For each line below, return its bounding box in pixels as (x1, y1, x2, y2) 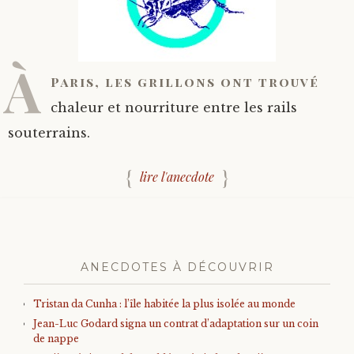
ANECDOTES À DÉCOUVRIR (80, 260, 274, 274)
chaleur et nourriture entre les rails (51, 100, 297, 115)
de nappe (33, 333, 79, 345)
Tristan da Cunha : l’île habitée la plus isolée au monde (33, 298, 296, 310)
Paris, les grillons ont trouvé (51, 73, 319, 90)
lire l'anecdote (140, 168, 214, 186)
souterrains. (8, 125, 90, 141)
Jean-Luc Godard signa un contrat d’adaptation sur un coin (33, 318, 318, 330)
